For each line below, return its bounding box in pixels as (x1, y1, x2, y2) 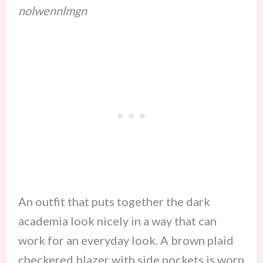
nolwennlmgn (18, 3, 87, 18)
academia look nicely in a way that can (18, 214, 217, 228)
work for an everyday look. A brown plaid (18, 233, 234, 248)
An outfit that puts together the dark (18, 194, 210, 209)
